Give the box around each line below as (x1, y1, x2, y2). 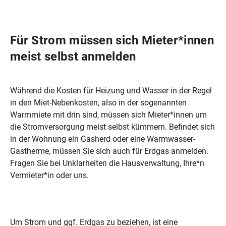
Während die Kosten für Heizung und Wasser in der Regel (10, 85, 212, 95)
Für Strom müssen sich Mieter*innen (10, 32, 214, 47)
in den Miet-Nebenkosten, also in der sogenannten (10, 97, 187, 107)
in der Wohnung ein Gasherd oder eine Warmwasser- (10, 134, 195, 144)
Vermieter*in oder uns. (10, 170, 89, 180)
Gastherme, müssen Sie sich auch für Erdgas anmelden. (10, 146, 208, 156)
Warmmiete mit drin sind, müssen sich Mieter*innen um (10, 109, 207, 120)
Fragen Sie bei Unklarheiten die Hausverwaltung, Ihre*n (10, 158, 204, 168)
